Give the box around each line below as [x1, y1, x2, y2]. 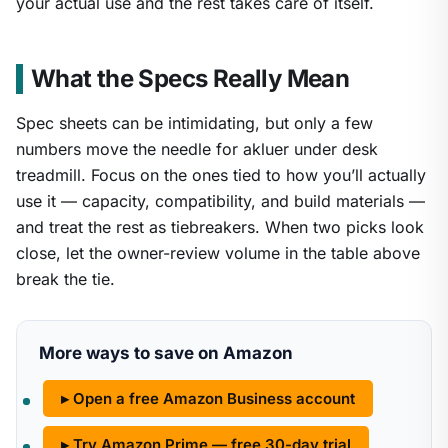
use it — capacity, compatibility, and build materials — [16, 191, 425, 212]
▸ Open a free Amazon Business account [61, 389, 355, 409]
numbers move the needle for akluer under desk [16, 139, 378, 160]
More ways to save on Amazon [39, 343, 293, 364]
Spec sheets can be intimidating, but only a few [16, 113, 373, 134]
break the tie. [16, 269, 115, 290]
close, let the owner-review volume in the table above [16, 243, 420, 264]
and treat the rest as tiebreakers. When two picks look [16, 217, 424, 238]
